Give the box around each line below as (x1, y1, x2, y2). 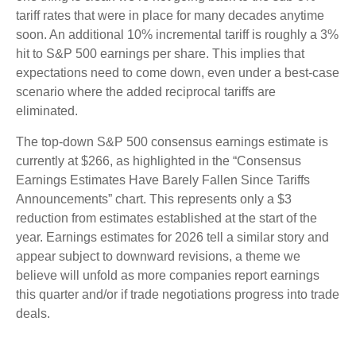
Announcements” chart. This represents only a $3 (16, 192, 292, 206)
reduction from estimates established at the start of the (16, 211, 317, 225)
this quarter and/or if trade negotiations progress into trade (16, 288, 339, 301)
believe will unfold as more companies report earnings (16, 269, 319, 282)
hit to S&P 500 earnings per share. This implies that (16, 47, 304, 60)
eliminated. (16, 104, 78, 118)
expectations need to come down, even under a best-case (16, 66, 339, 79)
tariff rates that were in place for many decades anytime (16, 9, 324, 22)
